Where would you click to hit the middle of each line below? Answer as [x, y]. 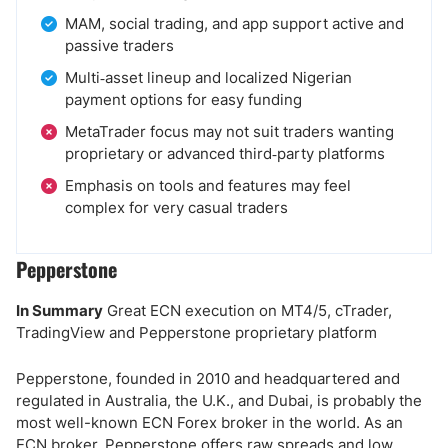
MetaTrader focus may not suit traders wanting [229, 131]
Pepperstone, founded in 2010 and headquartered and [208, 378]
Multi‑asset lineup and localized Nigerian [208, 77]
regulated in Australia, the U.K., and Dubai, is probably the [219, 400]
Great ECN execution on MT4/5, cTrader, [247, 310]
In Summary [59, 310]
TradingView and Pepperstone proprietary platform [196, 332]
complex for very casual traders [176, 207]
